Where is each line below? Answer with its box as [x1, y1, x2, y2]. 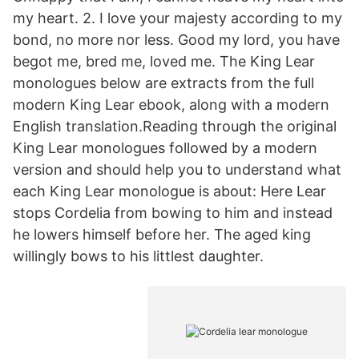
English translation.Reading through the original [13, 118, 337, 135]
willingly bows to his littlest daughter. [13, 248, 264, 264]
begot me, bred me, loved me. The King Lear [13, 53, 315, 70]
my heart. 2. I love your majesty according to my [13, 10, 342, 26]
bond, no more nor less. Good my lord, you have [13, 31, 340, 48]
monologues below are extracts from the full [13, 75, 314, 91]
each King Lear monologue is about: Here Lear [13, 183, 326, 200]
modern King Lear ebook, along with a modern [13, 96, 329, 113]
